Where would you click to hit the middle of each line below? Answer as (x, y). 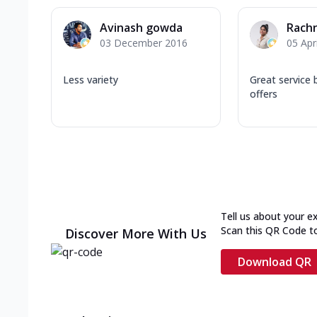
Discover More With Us (136, 233)
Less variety (91, 79)
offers (264, 93)
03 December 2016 (144, 42)
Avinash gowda (141, 27)
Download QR (275, 261)
